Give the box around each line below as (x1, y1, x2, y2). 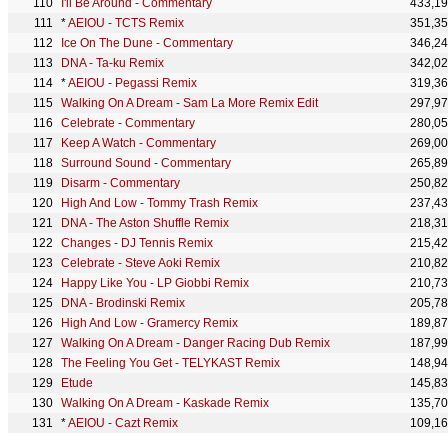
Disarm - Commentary (61, 176, 180, 190)
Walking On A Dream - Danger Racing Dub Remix (61, 336, 330, 350)
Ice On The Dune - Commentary (61, 36, 233, 50)
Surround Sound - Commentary (61, 156, 231, 170)
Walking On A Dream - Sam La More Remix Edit (61, 96, 318, 110)
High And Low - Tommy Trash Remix (61, 196, 258, 210)
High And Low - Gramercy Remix (61, 316, 238, 330)
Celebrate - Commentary (61, 116, 195, 130)
